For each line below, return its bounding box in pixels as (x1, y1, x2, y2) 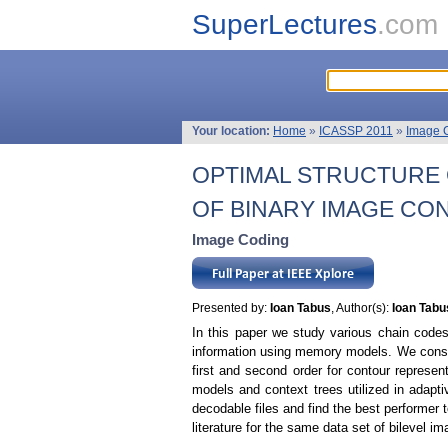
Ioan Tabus (270, 302, 331, 314)
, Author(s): (331, 302, 392, 314)
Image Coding (192, 231, 289, 248)
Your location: (192, 125, 273, 137)
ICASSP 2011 (319, 125, 393, 137)
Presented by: (192, 302, 270, 314)
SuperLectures (192, 9, 377, 40)
